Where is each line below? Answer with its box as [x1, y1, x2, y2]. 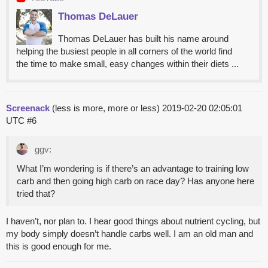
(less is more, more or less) [50, 103, 162, 114]
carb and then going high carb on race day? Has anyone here [17, 176, 254, 187]
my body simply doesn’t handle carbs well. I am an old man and [6, 229, 253, 239]
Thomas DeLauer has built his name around [58, 33, 229, 44]
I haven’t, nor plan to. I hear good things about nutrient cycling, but [6, 216, 260, 227]
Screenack [6, 103, 50, 114]
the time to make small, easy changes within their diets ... [16, 59, 239, 69]
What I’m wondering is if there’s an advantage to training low [17, 163, 249, 174]
